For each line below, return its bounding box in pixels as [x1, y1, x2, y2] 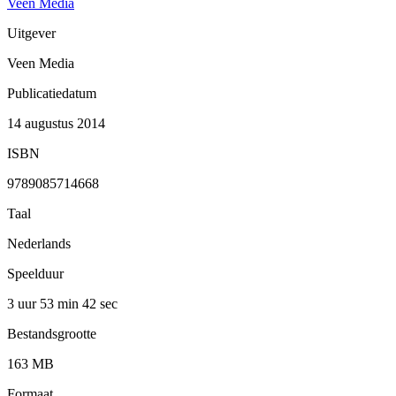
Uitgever [7, 25, 56, 41]
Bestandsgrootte [7, 325, 96, 341]
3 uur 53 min [7, 295, 82, 311]
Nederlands [7, 235, 71, 251]
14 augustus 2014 [7, 115, 105, 131]
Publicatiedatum [7, 85, 96, 101]
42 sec [82, 295, 118, 311]
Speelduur [7, 265, 64, 281]
